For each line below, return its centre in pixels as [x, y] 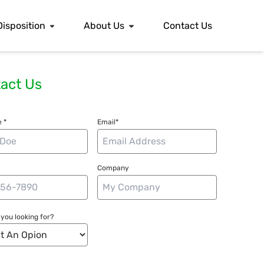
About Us [104, 25]
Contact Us [187, 25]
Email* [108, 122]
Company [113, 168]
